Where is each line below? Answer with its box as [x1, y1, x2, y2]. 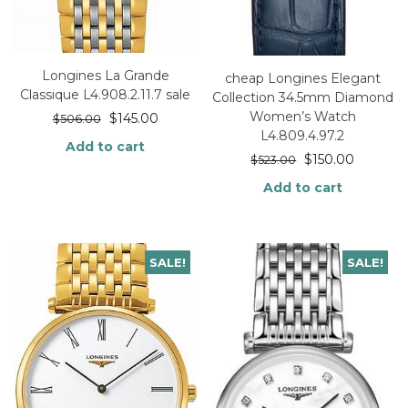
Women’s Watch [249, 108, 356, 126]
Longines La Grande [41, 66, 169, 84]
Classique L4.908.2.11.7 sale [20, 86, 191, 103]
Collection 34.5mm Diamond [211, 89, 393, 107]
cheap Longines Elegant [224, 70, 381, 87]
